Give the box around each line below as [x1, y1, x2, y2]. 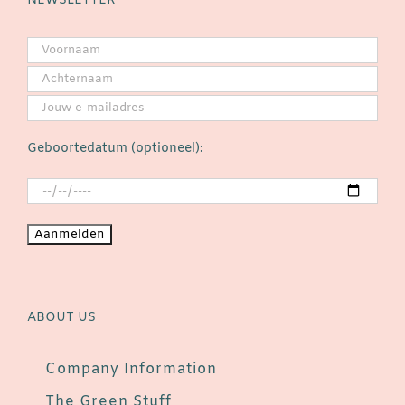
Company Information [45, 360, 217, 380]
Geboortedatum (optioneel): [27, 140, 203, 158]
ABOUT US [27, 309, 96, 327]
